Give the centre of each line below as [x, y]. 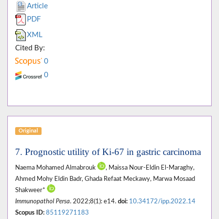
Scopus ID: [30, 213]
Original [28, 131]
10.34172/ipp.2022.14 [162, 202]
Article [37, 6]
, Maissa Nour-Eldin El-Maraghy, [150, 168]
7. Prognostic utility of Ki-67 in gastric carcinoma [108, 152]
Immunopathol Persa [43, 202]
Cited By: [30, 48]
